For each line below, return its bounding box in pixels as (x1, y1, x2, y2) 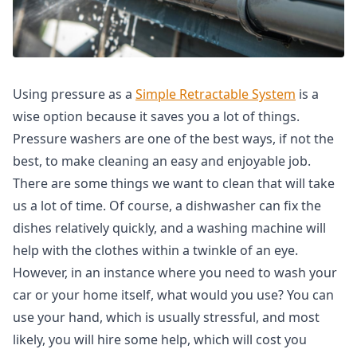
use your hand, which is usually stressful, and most (13, 308, 320, 327)
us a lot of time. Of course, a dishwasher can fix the (13, 197, 321, 215)
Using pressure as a (13, 85, 135, 104)
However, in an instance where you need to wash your (13, 264, 337, 282)
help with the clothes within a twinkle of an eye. (13, 241, 298, 260)
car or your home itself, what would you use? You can (13, 286, 334, 304)
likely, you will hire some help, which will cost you (13, 331, 307, 349)
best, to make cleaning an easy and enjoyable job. (13, 152, 311, 171)
